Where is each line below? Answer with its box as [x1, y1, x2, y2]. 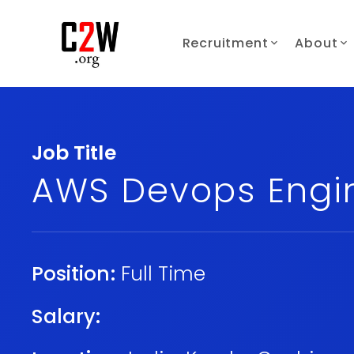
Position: [32, 260, 115, 288]
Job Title [32, 139, 116, 167]
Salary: [32, 303, 101, 330]
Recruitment [182, 34, 269, 52]
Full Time [120, 260, 206, 288]
